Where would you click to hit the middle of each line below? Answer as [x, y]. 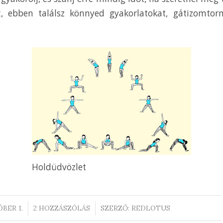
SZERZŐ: [116, 208]
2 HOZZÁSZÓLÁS [61, 208]
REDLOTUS [151, 208]
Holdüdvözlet [59, 167]
